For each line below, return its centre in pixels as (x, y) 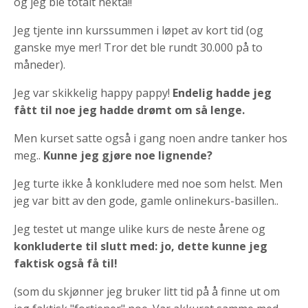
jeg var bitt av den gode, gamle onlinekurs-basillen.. (146, 200)
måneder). (40, 64)
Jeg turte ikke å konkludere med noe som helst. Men (148, 183)
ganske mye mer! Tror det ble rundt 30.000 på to (138, 47)
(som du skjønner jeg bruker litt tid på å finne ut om (147, 291)
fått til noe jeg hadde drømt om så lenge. (129, 110)
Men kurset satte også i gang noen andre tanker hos (151, 138)
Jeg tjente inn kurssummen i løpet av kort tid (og (139, 30)
